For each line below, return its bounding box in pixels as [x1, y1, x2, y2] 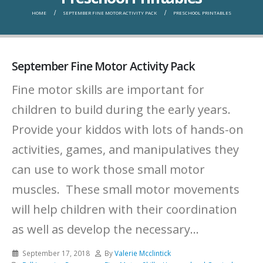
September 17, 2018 [22, 248, 90, 258]
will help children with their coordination [12, 201, 237, 217]
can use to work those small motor [12, 161, 205, 177]
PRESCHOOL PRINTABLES [173, 10, 231, 16]
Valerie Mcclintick [114, 248, 171, 258]
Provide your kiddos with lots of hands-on [12, 121, 244, 137]
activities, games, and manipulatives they [12, 141, 239, 157]
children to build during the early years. [12, 101, 231, 117]
